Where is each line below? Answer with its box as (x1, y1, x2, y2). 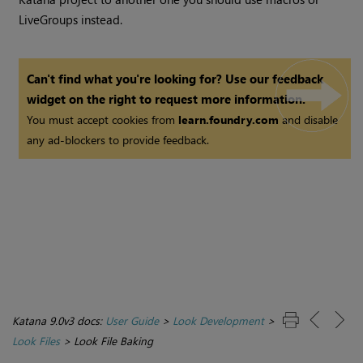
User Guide (105, 313, 159, 329)
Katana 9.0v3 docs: (12, 313, 105, 329)
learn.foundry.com (178, 112, 280, 128)
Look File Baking (74, 333, 153, 349)
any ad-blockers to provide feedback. (27, 132, 210, 148)
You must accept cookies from (27, 112, 179, 128)
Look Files (12, 333, 60, 349)
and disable (279, 112, 339, 128)
